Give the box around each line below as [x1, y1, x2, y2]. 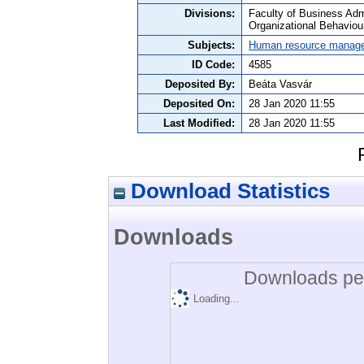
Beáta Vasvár [249, 78, 312, 91]
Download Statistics [125, 178, 330, 203]
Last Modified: [163, 117, 235, 130]
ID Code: [192, 58, 235, 71]
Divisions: [184, 7, 235, 20]
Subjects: [188, 39, 235, 52]
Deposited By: [165, 78, 235, 91]
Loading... [193, 292, 240, 305]
